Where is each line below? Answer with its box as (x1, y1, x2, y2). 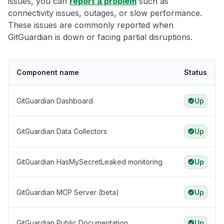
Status (184, 68, 207, 77)
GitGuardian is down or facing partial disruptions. (8, 32, 192, 42)
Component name (16, 68, 79, 77)
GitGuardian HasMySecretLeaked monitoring (16, 157, 162, 166)
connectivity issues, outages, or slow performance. (8, 8, 202, 18)
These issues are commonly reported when (8, 20, 173, 30)
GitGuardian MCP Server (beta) (16, 188, 119, 197)
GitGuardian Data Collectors (16, 127, 107, 136)
